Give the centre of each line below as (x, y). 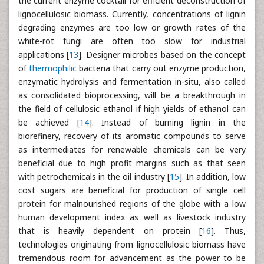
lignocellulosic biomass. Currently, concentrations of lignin (132, 14)
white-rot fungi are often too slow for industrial (132, 41)
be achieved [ (49, 122)
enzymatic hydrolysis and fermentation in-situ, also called (132, 82)
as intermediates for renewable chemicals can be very (132, 149)
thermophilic (53, 68)
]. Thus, (228, 231)
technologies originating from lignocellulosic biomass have (132, 244)
